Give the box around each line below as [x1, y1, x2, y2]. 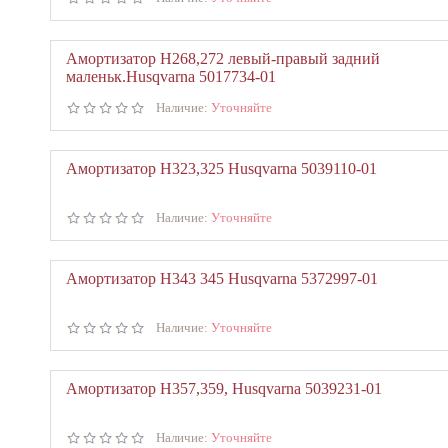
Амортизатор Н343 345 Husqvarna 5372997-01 [66, 270, 378, 287]
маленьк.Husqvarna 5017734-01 [66, 68, 276, 85]
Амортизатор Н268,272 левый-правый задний [66, 50, 380, 67]
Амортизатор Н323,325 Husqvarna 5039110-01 [66, 160, 377, 177]
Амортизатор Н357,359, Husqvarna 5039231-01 [66, 380, 382, 397]
